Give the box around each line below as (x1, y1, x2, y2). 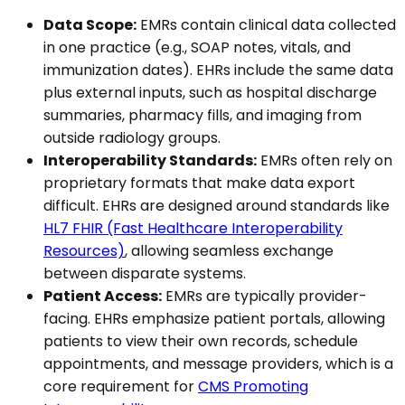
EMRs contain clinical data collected (137, 14, 396, 35)
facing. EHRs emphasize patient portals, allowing (43, 307, 385, 329)
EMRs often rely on (257, 149, 392, 171)
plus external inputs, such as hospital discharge (43, 81, 377, 103)
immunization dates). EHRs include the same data (43, 59, 393, 80)
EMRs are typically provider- (162, 285, 367, 306)
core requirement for (43, 375, 198, 397)
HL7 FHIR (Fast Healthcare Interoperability (43, 217, 343, 239)
